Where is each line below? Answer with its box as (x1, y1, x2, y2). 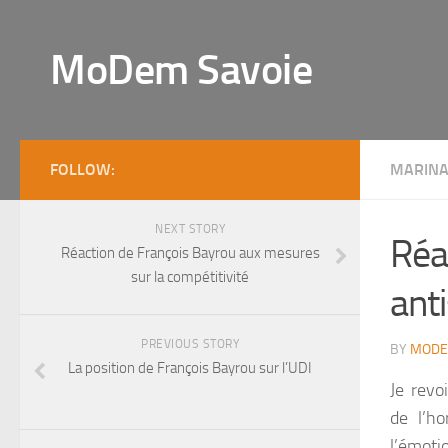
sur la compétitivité (131, 268, 249, 286)
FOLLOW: (50, 160, 115, 179)
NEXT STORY (155, 222, 225, 236)
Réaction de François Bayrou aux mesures (60, 244, 320, 262)
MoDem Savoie (50, 45, 312, 95)
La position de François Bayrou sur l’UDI (68, 359, 312, 377)
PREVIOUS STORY (141, 337, 239, 351)
